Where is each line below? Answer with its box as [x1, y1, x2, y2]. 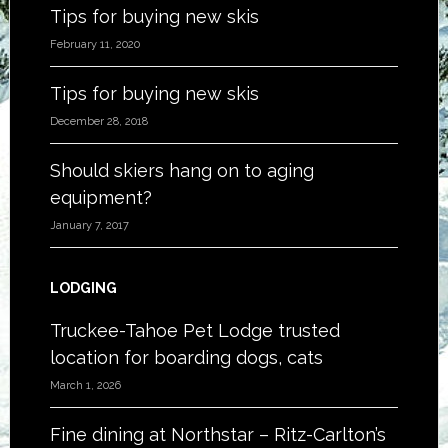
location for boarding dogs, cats [49, 347, 323, 368]
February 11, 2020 [49, 38, 140, 51]
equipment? [49, 187, 152, 208]
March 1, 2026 [49, 379, 121, 392]
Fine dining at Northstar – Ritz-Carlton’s [49, 424, 386, 445]
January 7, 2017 [49, 219, 129, 232]
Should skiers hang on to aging [49, 160, 314, 181]
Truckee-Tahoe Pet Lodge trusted [49, 320, 340, 341]
